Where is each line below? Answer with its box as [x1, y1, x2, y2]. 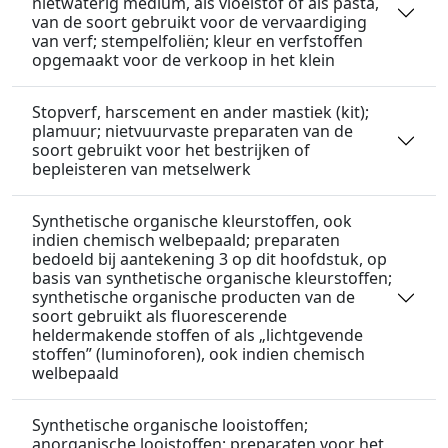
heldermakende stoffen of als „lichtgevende [32, 324, 363, 346]
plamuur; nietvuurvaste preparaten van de [32, 120, 353, 142]
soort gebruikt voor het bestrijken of [32, 139, 310, 161]
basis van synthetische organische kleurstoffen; [32, 267, 392, 289]
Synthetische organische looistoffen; [32, 414, 308, 436]
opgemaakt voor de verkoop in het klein [32, 49, 335, 71]
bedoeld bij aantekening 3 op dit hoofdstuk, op [32, 248, 387, 270]
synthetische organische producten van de [32, 286, 355, 308]
